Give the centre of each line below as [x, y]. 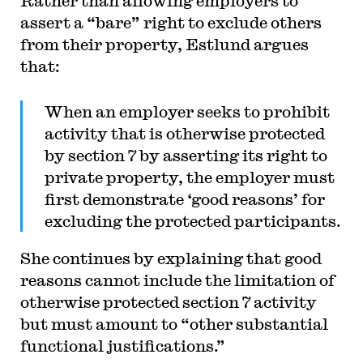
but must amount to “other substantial [174, 323]
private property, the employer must [189, 177]
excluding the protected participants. [192, 220]
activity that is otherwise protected [184, 133]
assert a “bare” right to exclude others [171, 22]
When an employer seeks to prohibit [187, 111]
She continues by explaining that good [171, 258]
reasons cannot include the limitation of [177, 280]
